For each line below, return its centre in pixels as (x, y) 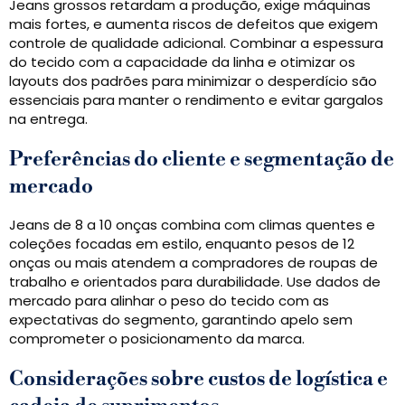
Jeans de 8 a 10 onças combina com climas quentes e (192, 225)
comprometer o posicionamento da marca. (157, 339)
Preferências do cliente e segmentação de (202, 160)
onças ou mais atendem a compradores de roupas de (193, 263)
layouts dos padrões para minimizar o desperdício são (193, 81)
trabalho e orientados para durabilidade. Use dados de (195, 282)
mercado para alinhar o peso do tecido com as (169, 301)
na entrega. (48, 119)
